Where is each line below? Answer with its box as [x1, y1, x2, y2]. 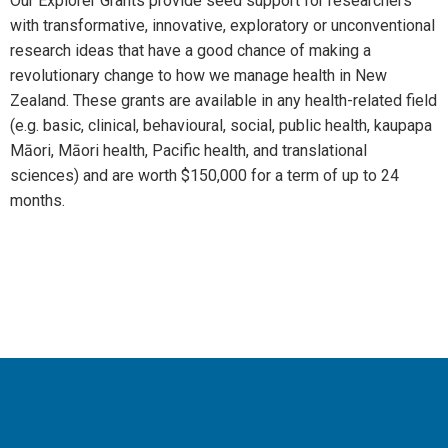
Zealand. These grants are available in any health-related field [10, 91, 437, 110]
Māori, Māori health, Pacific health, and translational [10, 141, 367, 160]
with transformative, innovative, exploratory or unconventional [10, 16, 435, 35]
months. [10, 191, 65, 210]
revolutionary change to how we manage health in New [10, 66, 387, 85]
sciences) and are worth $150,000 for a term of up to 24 [10, 166, 399, 185]
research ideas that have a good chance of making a [10, 41, 371, 60]
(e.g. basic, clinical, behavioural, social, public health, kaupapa [10, 116, 432, 135]
